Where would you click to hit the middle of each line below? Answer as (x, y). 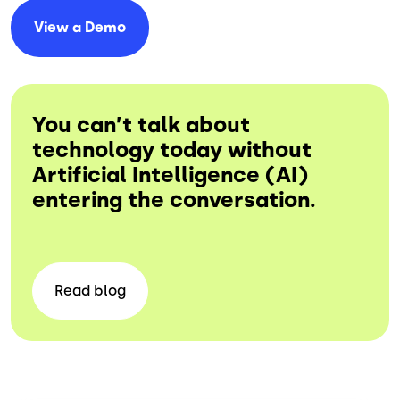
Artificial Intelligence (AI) (170, 174)
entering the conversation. (174, 199)
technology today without (172, 149)
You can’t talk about (141, 124)
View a (59, 27)
